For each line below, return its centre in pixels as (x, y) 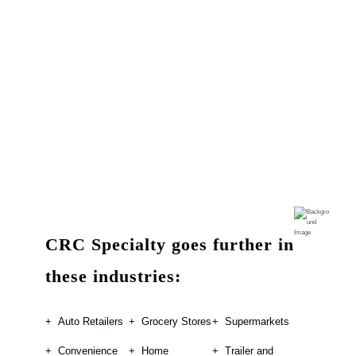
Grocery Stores (177, 322)
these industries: (113, 277)
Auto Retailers (91, 322)
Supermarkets (257, 322)
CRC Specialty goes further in (169, 245)
